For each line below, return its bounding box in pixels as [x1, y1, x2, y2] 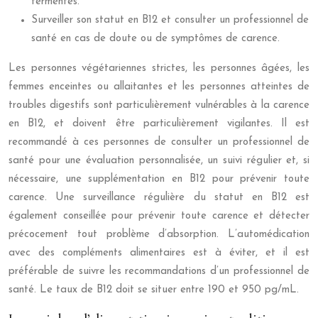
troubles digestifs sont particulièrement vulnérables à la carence [9, 100, 309, 111]
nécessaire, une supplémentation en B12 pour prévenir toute [9, 174, 309, 185]
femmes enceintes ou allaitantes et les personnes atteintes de [9, 82, 309, 92]
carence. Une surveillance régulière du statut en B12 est [9, 192, 309, 203]
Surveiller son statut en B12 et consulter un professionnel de [31, 15, 309, 26]
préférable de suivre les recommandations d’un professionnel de [9, 266, 309, 277]
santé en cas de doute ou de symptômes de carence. [31, 33, 280, 44]
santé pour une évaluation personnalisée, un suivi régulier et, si [9, 155, 309, 166]
